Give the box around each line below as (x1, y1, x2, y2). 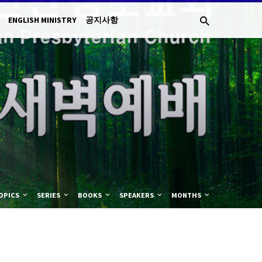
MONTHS (171, 190, 203, 199)
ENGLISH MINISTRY (8, 15, 77, 25)
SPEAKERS (119, 190, 156, 199)
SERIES (36, 190, 62, 199)
